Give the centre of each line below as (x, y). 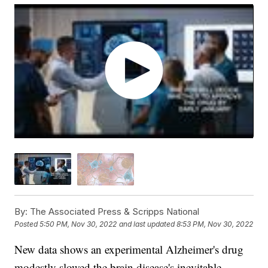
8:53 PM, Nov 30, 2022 (215, 224)
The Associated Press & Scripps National (114, 211)
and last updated (147, 224)
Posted (27, 224)
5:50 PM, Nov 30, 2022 (78, 224)
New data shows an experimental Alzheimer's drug (129, 249)
